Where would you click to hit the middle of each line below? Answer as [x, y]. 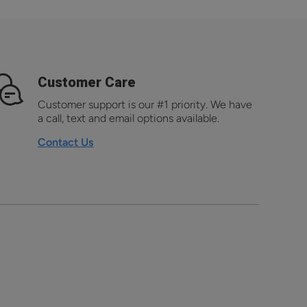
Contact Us [66, 143]
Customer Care [87, 83]
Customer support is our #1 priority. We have [145, 105]
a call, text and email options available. [129, 119]
